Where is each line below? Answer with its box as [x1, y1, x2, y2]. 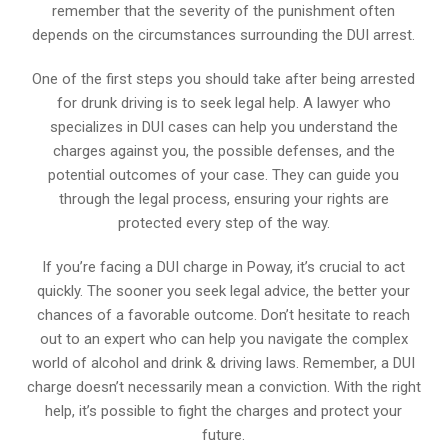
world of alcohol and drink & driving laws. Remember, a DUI [32, 354, 416, 372]
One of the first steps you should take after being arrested [32, 70, 416, 88]
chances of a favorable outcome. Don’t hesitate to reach [37, 306, 411, 324]
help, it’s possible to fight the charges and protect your [45, 402, 403, 420]
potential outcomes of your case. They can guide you [48, 166, 400, 184]
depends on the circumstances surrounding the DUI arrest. [32, 26, 416, 44]
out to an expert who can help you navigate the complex [39, 330, 408, 348]
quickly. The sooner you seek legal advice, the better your [37, 282, 411, 300]
